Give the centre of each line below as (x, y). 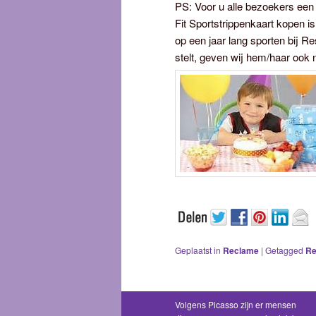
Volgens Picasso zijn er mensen (236, 304)
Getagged (284, 250)
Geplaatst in (198, 250)
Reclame (241, 251)
